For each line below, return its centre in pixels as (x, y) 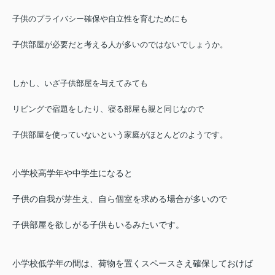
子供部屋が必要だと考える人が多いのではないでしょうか (116, 44)
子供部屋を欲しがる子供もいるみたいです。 (98, 224)
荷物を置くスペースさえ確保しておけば (176, 263)
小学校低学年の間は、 (55, 263)
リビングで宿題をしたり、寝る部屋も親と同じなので (108, 109)
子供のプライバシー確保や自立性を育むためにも (100, 18)
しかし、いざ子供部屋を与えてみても (80, 83)
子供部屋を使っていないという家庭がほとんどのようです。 (120, 134)
